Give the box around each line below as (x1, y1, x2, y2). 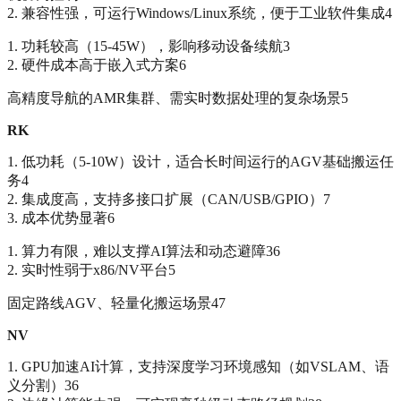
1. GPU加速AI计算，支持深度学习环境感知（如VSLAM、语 (7, 359, 389, 375)
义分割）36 (7, 378, 79, 394)
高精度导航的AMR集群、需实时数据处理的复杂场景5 (7, 90, 348, 107)
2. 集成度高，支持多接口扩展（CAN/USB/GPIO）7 (7, 192, 330, 208)
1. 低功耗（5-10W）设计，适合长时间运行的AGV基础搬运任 (7, 154, 394, 170)
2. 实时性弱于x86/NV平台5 (7, 262, 175, 278)
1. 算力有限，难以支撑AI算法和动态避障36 (7, 243, 280, 260)
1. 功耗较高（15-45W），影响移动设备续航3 (7, 38, 290, 55)
